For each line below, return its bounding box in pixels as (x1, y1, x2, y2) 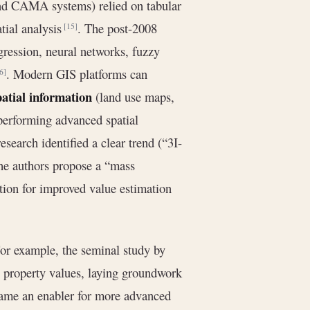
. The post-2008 (77, 19, 157, 37)
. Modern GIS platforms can (6, 65, 147, 83)
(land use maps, (92, 88, 174, 106)
